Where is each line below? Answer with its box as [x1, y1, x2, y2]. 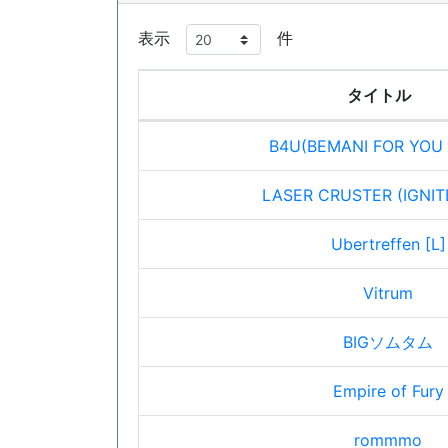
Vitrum [363, 283, 413, 303]
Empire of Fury [332, 381, 444, 401]
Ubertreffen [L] [330, 234, 446, 254]
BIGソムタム [343, 332, 433, 352]
